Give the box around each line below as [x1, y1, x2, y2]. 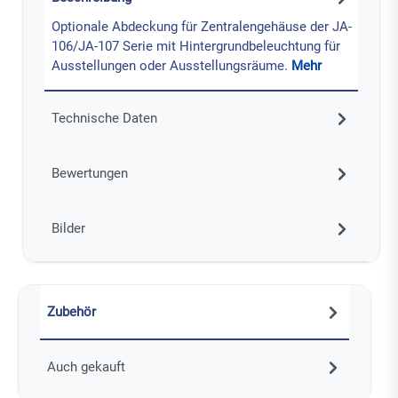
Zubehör [46, 303, 96, 320]
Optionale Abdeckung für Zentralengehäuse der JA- [51, 18, 352, 35]
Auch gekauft [46, 358, 125, 375]
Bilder [51, 219, 85, 236]
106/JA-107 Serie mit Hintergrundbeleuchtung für [51, 37, 340, 54]
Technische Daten [51, 109, 157, 126]
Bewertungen [51, 164, 128, 181]
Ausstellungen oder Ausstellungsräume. [51, 57, 291, 74]
